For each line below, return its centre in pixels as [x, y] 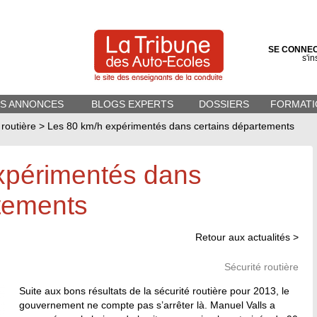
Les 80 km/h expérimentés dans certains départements [171, 126]
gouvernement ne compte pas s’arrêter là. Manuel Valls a [147, 305]
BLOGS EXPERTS [132, 104]
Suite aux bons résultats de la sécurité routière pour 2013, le [154, 291]
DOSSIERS [224, 104]
